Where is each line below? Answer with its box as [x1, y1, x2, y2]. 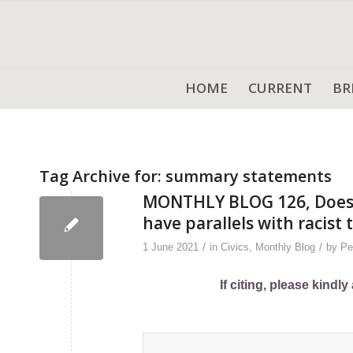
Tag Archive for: [39, 165, 165, 187]
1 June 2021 [143, 241, 199, 253]
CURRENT [248, 79, 312, 97]
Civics [221, 241, 249, 253]
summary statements [165, 165, 332, 187]
